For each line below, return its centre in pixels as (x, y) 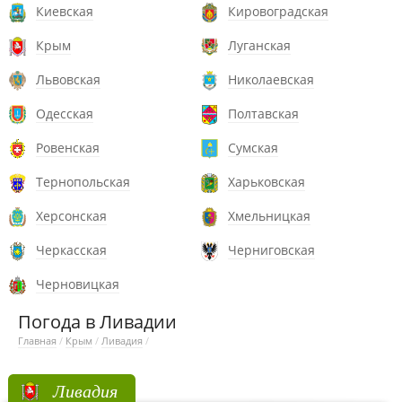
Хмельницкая (269, 216)
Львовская (68, 79)
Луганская (259, 45)
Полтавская (263, 114)
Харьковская (267, 182)
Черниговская (271, 250)
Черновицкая (78, 284)
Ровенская (68, 148)
